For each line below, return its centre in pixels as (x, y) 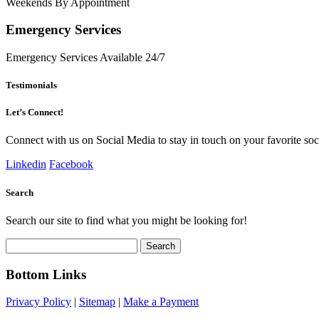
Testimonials (31, 85)
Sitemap (97, 302)
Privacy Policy (38, 302)
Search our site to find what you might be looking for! (126, 220)
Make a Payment (161, 302)
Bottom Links (46, 274)
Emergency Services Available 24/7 (85, 57)
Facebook (71, 164)
